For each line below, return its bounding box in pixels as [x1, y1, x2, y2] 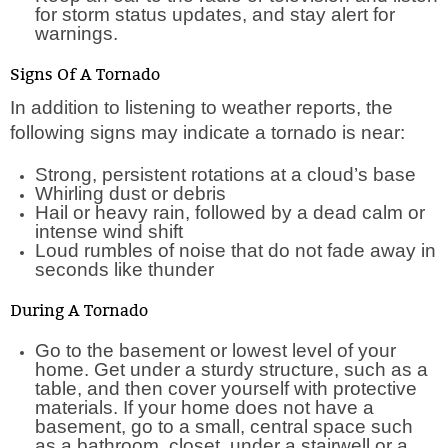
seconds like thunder [35, 259, 214, 280]
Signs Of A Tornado [10, 65, 160, 85]
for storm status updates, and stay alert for [35, 4, 395, 25]
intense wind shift [35, 221, 183, 242]
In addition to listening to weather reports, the [10, 97, 393, 118]
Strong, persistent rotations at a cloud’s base [35, 164, 416, 185]
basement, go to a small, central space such [35, 416, 413, 437]
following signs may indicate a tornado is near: [10, 122, 405, 143]
